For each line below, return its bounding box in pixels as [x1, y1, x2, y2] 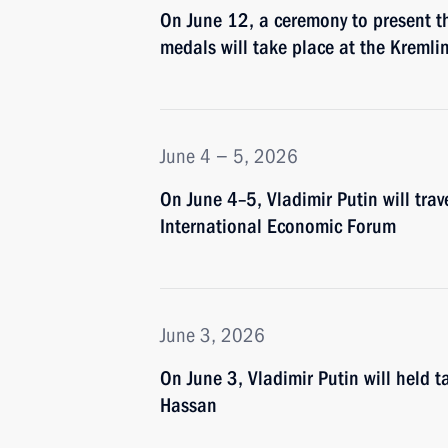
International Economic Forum [160, 214, 396, 238]
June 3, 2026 [160, 323, 265, 347]
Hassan [160, 393, 217, 417]
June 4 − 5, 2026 [160, 144, 298, 168]
